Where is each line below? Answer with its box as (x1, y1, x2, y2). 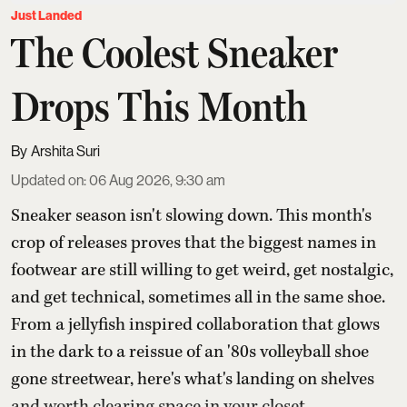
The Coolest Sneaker (11, 28, 338, 78)
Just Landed (11, 8, 82, 25)
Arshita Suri (31, 143, 100, 161)
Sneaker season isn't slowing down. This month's (11, 204, 372, 228)
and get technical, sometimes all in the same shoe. (11, 286, 385, 310)
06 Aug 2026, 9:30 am (89, 172, 225, 190)
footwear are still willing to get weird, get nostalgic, (11, 259, 393, 283)
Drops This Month (11, 82, 307, 132)
